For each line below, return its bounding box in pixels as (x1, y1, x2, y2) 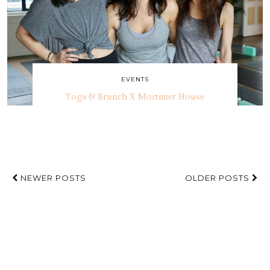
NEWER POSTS (18, 173, 86, 183)
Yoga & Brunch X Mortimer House (66, 92, 204, 102)
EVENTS (121, 75, 149, 84)
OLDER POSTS (185, 173, 252, 183)
